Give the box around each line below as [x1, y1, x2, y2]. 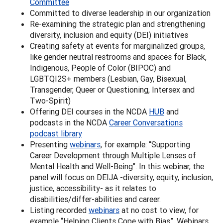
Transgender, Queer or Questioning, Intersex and [30, 84, 195, 95]
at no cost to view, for [119, 205, 199, 215]
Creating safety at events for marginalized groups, [30, 40, 205, 51]
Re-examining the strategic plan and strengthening [30, 18, 205, 29]
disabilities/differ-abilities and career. [30, 194, 161, 204]
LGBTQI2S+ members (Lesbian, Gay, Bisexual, [30, 73, 187, 84]
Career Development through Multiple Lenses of [30, 150, 196, 160]
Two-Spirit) [30, 95, 71, 106]
